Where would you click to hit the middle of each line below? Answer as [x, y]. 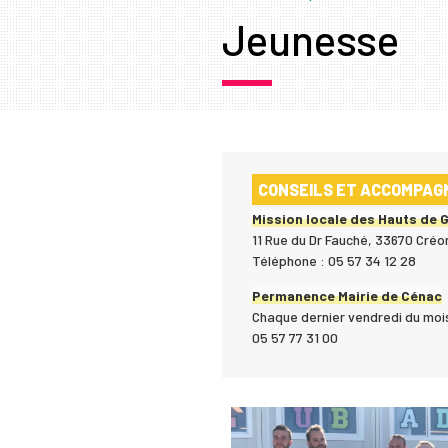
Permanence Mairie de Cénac [347, 295]
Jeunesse [310, 39]
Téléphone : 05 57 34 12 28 [334, 260]
